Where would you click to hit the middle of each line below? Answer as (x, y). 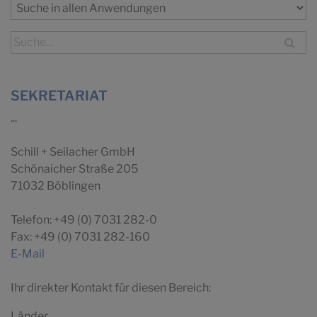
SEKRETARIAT (59, 96)
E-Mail (28, 254)
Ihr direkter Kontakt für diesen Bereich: (111, 288)
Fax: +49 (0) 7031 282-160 (80, 237)
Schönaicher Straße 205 (74, 169)
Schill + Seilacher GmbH (73, 152)
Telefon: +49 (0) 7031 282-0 (84, 220)
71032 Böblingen (56, 186)
